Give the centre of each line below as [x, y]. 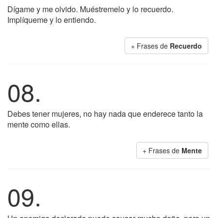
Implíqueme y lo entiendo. [52, 20]
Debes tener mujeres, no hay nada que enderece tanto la [105, 114]
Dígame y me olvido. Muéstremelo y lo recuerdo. [90, 9]
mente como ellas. [39, 124]
